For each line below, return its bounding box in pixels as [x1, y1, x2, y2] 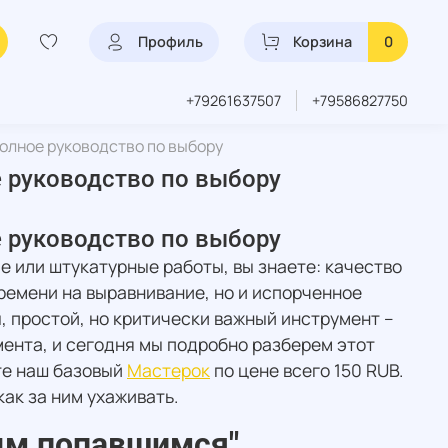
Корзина [293, 31, 352, 51]
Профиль [138, 31, 203, 51]
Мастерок [127, 358, 210, 383]
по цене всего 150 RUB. [210, 358, 403, 383]
